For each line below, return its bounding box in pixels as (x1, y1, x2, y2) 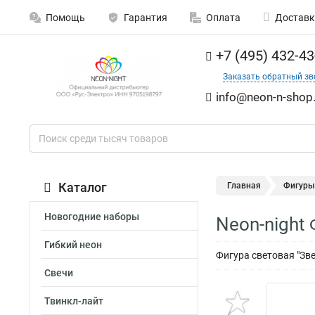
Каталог (58, 180, 107, 195)
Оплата (206, 12, 240, 23)
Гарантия (124, 12, 167, 23)
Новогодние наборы (44, 211, 139, 222)
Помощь (46, 12, 85, 23)
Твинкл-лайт (44, 295, 103, 307)
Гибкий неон (44, 239, 102, 250)
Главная (227, 181, 261, 191)
